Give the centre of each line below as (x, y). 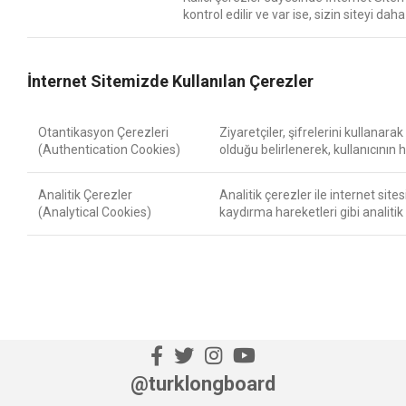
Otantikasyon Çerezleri (103, 132)
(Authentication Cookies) (109, 150)
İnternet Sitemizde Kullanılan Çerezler (170, 81)
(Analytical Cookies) (95, 212)
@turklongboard (203, 384)
